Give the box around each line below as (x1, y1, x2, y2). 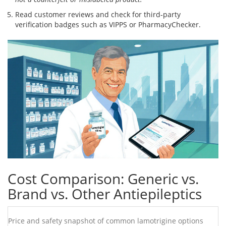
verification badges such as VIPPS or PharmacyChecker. (15, 20, 201, 30)
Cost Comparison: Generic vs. (8, 169, 199, 189)
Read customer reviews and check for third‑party (15, 10, 181, 20)
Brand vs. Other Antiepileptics (8, 184, 202, 204)
